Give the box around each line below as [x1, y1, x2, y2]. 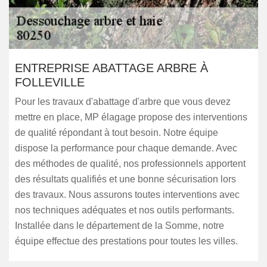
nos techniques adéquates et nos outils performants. [15, 205, 234, 215]
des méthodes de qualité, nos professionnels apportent [15, 159, 246, 169]
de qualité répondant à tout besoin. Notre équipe [15, 128, 218, 138]
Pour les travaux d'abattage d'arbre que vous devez [15, 97, 231, 107]
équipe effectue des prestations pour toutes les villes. [15, 236, 238, 246]
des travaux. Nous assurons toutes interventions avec [15, 190, 240, 200]
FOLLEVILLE [15, 76, 85, 89]
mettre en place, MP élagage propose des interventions [15, 112, 247, 122]
